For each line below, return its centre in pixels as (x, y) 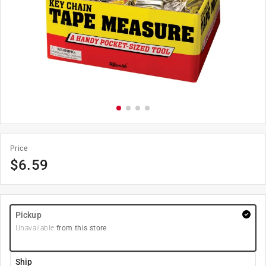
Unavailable (35, 228)
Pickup (28, 215)
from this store (80, 228)
